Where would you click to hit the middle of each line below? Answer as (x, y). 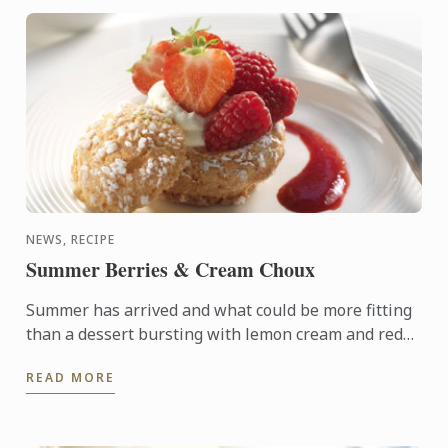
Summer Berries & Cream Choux (171, 269)
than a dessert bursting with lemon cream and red (215, 334)
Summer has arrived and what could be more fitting (219, 310)
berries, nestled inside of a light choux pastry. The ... (221, 358)
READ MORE (71, 377)
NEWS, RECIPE (71, 239)
